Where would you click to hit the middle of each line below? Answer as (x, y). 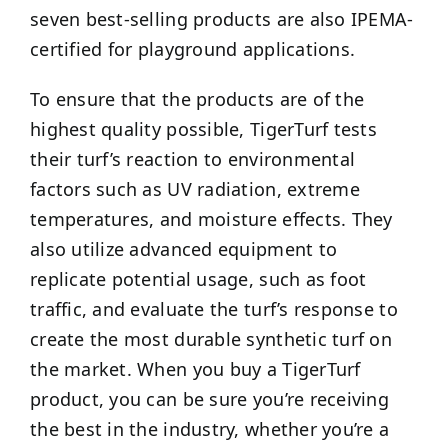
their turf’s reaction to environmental (192, 159)
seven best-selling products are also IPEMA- (221, 19)
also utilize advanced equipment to (183, 249)
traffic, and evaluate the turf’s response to (213, 309)
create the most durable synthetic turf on (211, 339)
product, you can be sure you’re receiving (209, 399)
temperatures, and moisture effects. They (211, 219)
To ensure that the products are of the (197, 99)
